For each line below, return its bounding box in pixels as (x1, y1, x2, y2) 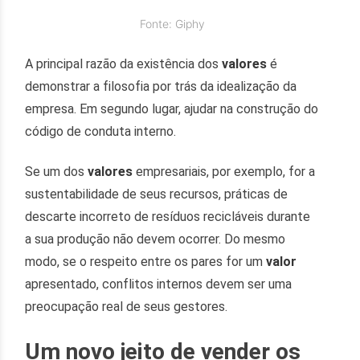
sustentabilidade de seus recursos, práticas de (25, 186, 288, 202)
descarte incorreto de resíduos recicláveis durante (25, 209, 311, 225)
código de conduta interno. (25, 124, 177, 140)
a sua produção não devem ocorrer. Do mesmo (25, 231, 286, 247)
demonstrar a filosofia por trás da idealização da (25, 79, 297, 95)
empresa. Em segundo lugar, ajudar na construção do (25, 101, 319, 117)
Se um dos (25, 164, 88, 180)
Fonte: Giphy (139, 16, 205, 31)
